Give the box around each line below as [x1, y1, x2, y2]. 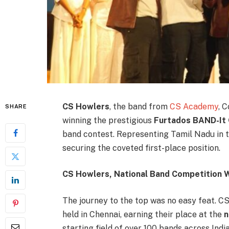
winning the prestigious [62, 115, 154, 125]
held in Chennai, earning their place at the [62, 209, 224, 219]
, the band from [109, 101, 170, 111]
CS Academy [169, 101, 218, 111]
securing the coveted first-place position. [62, 143, 220, 153]
